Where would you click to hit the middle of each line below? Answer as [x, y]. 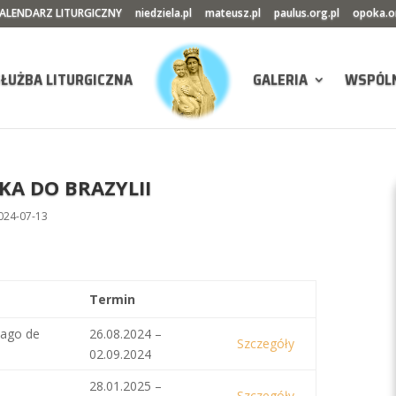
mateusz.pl [233, 13]
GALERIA [280, 79]
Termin [113, 299]
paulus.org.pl [307, 13]
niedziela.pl [164, 13]
